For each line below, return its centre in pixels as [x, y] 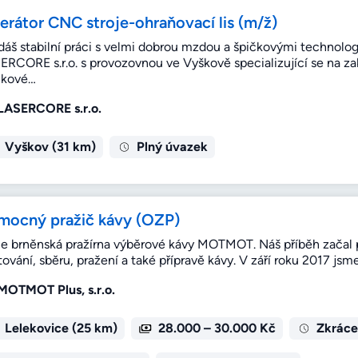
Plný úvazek [172, 147]
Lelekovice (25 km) [61, 328]
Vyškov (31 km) [50, 147]
